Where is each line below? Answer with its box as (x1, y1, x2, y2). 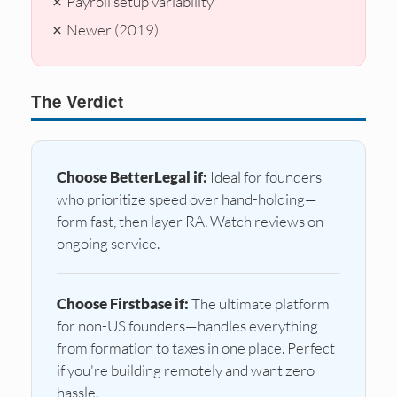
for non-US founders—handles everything (57, 315, 318, 335)
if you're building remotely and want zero (57, 360, 315, 379)
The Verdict (31, 89, 123, 113)
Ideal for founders (207, 167, 322, 186)
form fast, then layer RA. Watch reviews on (57, 211, 323, 230)
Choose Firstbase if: (57, 293, 189, 313)
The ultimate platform (189, 293, 330, 313)
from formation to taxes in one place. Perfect (57, 338, 335, 357)
